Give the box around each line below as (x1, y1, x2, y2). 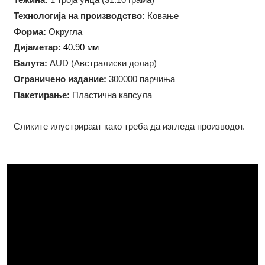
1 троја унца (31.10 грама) (50, 22, 163, 33)
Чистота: (14, 5, 54, 17)
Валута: (14, 89, 53, 100)
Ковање (152, 38, 188, 50)
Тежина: (14, 22, 51, 33)
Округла (48, 56, 87, 67)
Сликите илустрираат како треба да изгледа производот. (14, 156, 258, 166)
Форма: (14, 56, 49, 67)
